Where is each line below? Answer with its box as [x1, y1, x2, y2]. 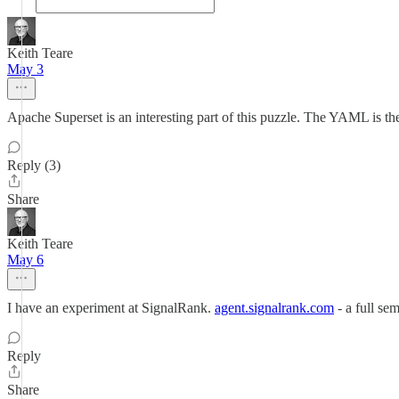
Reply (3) [7, 158, 61, 173]
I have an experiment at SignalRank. [7, 300, 215, 315]
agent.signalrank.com [215, 300, 334, 315]
